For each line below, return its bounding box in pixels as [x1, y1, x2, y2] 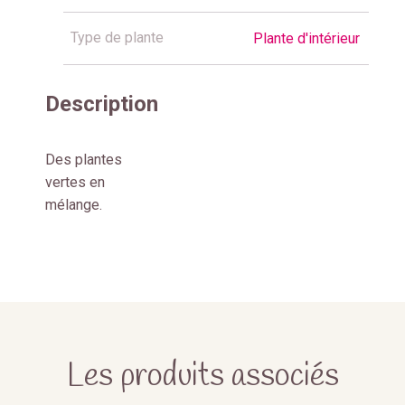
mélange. [45, 196, 102, 214]
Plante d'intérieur [253, 30, 360, 48]
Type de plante [71, 29, 164, 47]
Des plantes [45, 151, 122, 169]
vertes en [45, 174, 105, 192]
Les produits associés [66, 355, 339, 399]
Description [45, 91, 158, 118]
